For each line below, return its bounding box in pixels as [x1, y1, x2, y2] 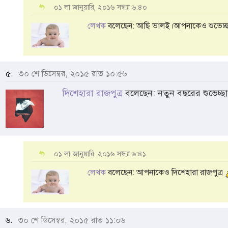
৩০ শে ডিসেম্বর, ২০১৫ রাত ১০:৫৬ [16, 68, 127, 79]
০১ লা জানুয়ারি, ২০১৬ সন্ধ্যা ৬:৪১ [54, 149, 146, 158]
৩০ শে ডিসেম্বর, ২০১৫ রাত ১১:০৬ [15, 215, 125, 225]
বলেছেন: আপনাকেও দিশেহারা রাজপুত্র [106, 167, 225, 178]
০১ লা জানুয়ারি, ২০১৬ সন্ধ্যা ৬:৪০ [54, 3, 147, 12]
